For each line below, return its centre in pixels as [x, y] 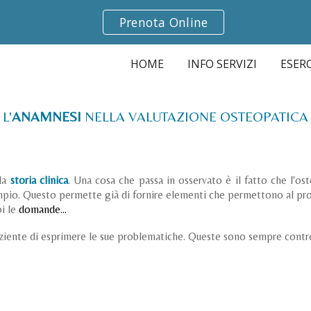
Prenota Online [163, 22]
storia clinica [39, 180]
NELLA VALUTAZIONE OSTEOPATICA [196, 116]
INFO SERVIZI [222, 64]
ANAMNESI [48, 116]
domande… [42, 209]
